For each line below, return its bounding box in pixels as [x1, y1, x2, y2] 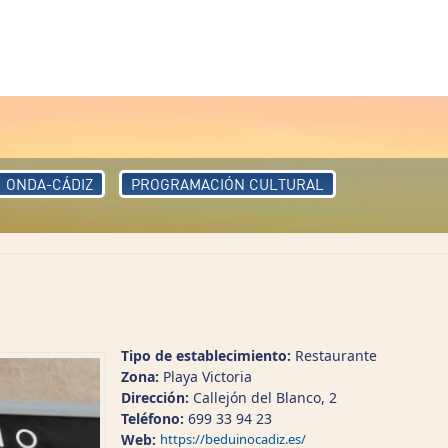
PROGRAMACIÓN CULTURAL [131, 175, 324, 193]
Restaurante [295, 346, 377, 365]
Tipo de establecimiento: [121, 346, 295, 365]
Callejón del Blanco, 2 [193, 388, 337, 407]
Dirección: [121, 388, 193, 407]
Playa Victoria [163, 367, 252, 386]
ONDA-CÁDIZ [6, 175, 93, 193]
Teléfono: [121, 409, 188, 428]
